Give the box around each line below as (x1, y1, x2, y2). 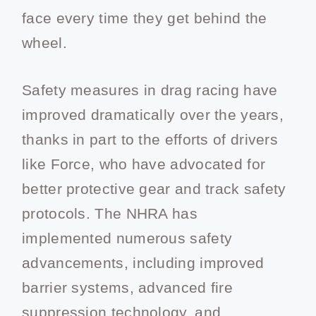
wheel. (22, 35, 67, 51)
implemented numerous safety (22, 229, 233, 246)
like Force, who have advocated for (22, 155, 266, 172)
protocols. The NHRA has (22, 205, 197, 221)
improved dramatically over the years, (22, 106, 284, 123)
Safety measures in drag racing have (22, 81, 278, 98)
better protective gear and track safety (22, 180, 286, 197)
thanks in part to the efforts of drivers (22, 130, 278, 147)
